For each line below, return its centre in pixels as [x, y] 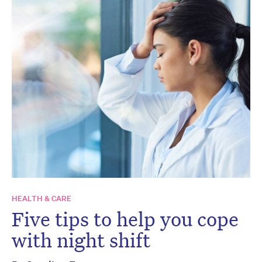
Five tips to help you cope [125, 218]
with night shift [81, 239]
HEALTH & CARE [42, 198]
